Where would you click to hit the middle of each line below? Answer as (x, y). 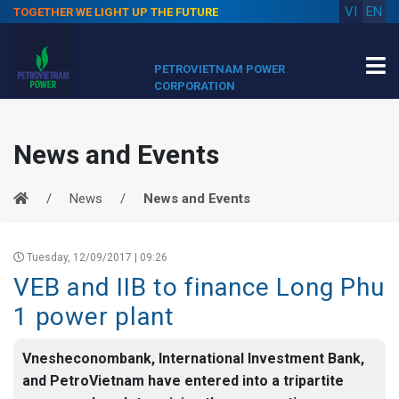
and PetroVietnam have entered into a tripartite (183, 381)
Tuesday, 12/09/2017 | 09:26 (96, 257)
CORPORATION (194, 86)
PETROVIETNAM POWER (219, 69)
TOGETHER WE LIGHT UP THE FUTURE (116, 12)
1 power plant (94, 317)
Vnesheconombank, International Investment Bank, (193, 358)
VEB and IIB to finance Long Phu (199, 287)
